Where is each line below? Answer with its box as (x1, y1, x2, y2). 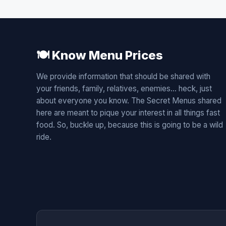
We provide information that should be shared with (36, 71, 210, 81)
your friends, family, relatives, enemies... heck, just (36, 83, 212, 93)
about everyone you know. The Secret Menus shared (36, 95, 221, 105)
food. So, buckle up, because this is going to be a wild (36, 120, 223, 130)
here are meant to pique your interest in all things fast (36, 107, 220, 118)
